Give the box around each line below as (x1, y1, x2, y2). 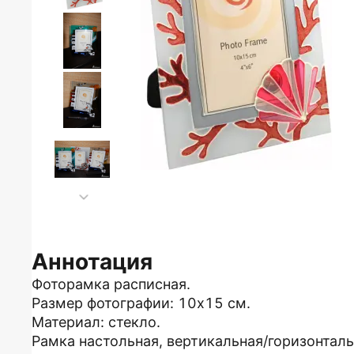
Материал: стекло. (32, 314, 160, 330)
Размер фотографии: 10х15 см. (32, 295, 250, 311)
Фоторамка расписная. (32, 276, 190, 292)
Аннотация (32, 248, 153, 275)
